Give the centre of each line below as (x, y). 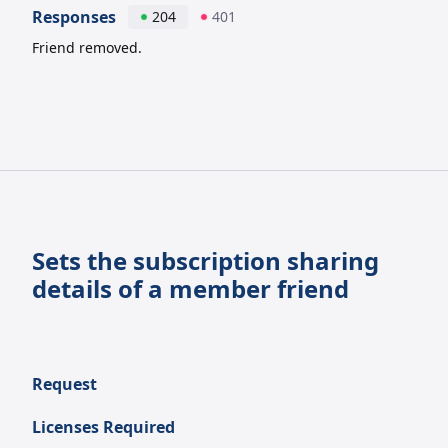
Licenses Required (103, 427)
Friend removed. (87, 47)
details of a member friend (190, 288)
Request (64, 384)
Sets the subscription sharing (205, 260)
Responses (74, 16)
